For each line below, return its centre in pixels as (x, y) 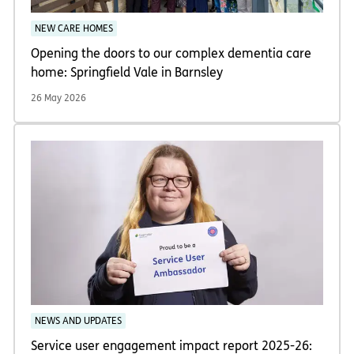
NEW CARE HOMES (74, 29)
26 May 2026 (58, 98)
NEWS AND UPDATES (78, 321)
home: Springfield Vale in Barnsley (127, 73)
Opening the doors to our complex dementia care (171, 54)
